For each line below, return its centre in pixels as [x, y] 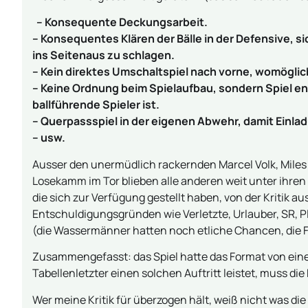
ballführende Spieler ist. [96, 105]
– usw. [49, 138]
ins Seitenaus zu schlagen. [103, 55]
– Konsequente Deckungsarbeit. [120, 22]
